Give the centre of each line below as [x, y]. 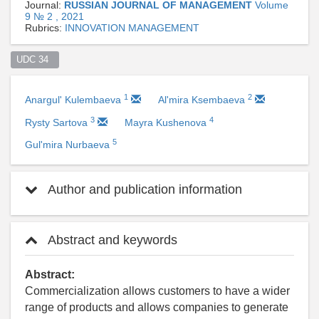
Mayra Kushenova [167, 123]
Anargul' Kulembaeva [74, 100]
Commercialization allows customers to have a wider [157, 291]
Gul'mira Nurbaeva [69, 145]
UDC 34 [35, 59]
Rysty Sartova [58, 123]
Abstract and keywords [111, 240]
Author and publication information [143, 190]
